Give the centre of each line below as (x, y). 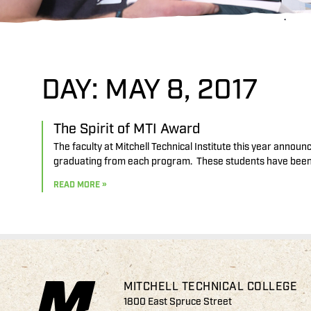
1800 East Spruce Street (178, 302)
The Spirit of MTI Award (127, 129)
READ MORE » (80, 185)
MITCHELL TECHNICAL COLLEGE (211, 287)
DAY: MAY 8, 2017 (150, 90)
